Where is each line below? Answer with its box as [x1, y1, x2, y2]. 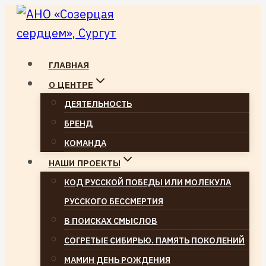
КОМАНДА [64, 138, 106, 148]
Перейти [4, 5, 53, 21]
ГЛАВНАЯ [48, 59, 89, 71]
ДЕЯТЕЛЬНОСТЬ [64, 99, 132, 109]
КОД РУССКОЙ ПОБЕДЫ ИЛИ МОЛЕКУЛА [64, 177, 231, 188]
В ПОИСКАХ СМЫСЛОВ [64, 216, 157, 226]
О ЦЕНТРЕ [48, 79, 93, 90]
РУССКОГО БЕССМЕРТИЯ [64, 196, 163, 207]
